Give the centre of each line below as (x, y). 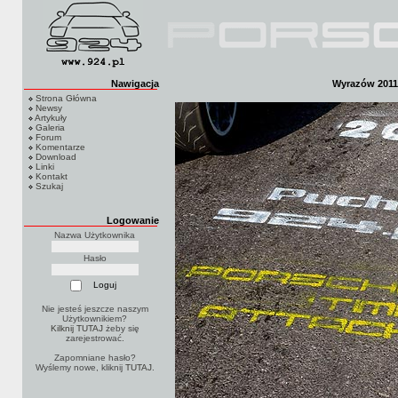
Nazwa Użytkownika (95, 235)
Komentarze (60, 147)
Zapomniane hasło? (95, 357)
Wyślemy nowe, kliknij (80, 367)
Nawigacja (135, 84)
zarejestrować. (95, 338)
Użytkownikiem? (95, 318)
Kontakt (52, 176)
